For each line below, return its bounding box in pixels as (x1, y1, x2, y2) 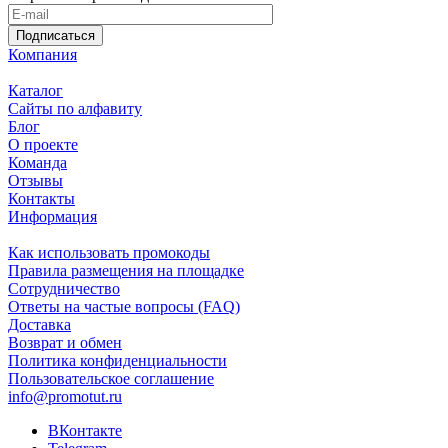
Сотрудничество (8, 280, 120, 298)
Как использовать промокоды (8, 244, 210, 262)
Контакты (8, 190, 75, 208)
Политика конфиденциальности (8, 352, 227, 370)
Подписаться (16, 28, 95, 44)
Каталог (8, 82, 63, 100)
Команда (8, 154, 67, 172)
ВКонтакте (48, 422, 122, 440)
